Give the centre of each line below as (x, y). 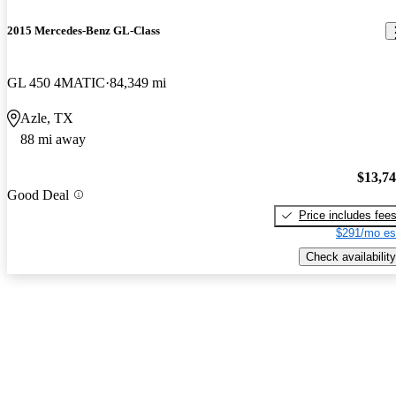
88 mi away (53, 140)
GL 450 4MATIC (56, 83)
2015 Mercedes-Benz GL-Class (84, 31)
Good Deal (38, 194)
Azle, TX (47, 118)
